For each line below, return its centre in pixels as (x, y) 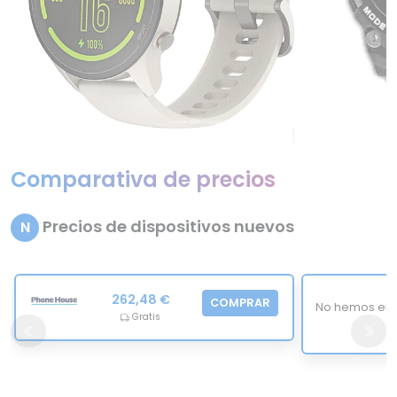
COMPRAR (240, 303)
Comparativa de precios (143, 180)
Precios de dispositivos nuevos (167, 227)
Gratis (145, 317)
